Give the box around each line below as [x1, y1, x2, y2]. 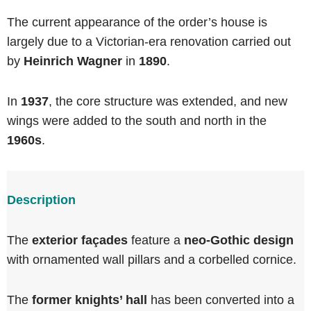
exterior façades [32, 233, 128, 247]
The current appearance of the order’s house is [7, 15, 267, 29]
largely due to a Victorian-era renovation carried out [7, 35, 291, 49]
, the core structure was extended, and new [49, 94, 287, 108]
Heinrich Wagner [24, 54, 122, 68]
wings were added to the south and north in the [7, 114, 267, 128]
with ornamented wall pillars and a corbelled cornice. [7, 253, 296, 267]
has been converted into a [147, 293, 294, 307]
